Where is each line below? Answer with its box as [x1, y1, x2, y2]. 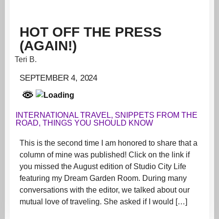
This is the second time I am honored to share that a [20, 138, 197, 147]
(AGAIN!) [20, 38, 77, 53]
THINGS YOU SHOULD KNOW [43, 118, 153, 127]
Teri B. [15, 55, 37, 64]
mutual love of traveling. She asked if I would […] [20, 197, 187, 206]
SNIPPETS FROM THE [115, 110, 197, 119]
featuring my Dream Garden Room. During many [20, 174, 187, 182]
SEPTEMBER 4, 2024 [20, 73, 98, 83]
